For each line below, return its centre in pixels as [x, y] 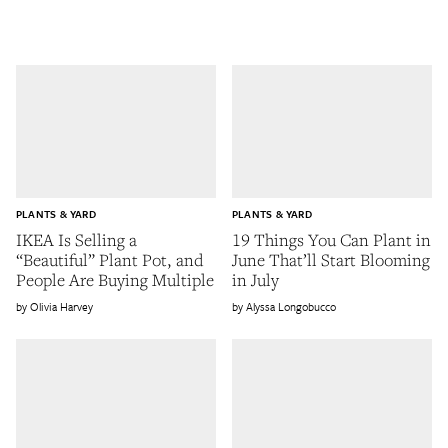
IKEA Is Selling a [76, 240]
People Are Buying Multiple [115, 280]
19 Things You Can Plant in [331, 240]
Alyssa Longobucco [291, 307]
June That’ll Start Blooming [331, 260]
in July [255, 280]
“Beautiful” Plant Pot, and [110, 260]
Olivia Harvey [61, 307]
